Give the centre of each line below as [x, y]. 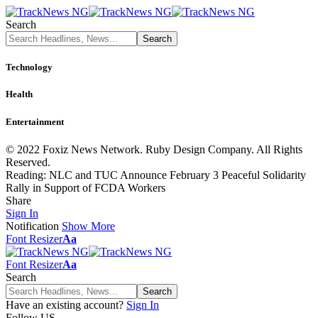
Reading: [26, 175]
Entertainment [35, 121]
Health [19, 94]
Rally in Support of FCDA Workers [86, 187]
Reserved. [28, 162]
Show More [88, 226]
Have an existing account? [65, 305]
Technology [29, 67]
